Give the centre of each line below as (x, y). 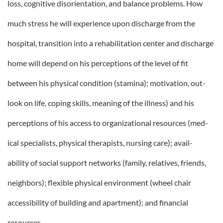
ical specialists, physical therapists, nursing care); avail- (100, 143)
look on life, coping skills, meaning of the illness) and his (101, 103)
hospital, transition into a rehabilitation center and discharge (111, 43)
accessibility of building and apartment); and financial (98, 202)
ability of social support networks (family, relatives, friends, (107, 163)
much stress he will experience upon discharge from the (101, 23)
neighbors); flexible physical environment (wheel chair (99, 182)
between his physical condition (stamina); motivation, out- (107, 83)
